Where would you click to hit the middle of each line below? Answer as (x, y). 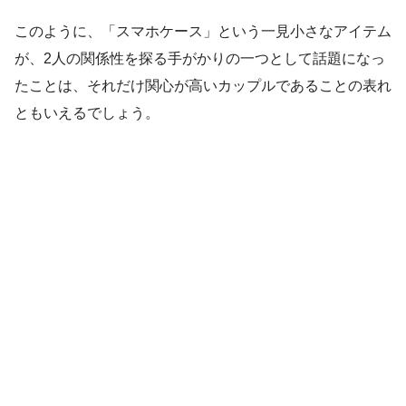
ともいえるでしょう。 (87, 113)
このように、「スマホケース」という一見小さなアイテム (203, 31)
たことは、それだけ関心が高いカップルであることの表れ (203, 86)
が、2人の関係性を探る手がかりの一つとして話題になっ (200, 58)
